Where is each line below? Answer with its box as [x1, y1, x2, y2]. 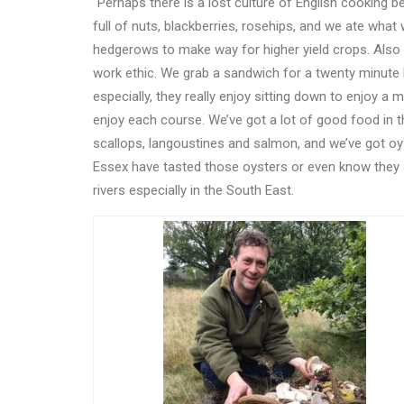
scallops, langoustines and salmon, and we [93, 135, 345, 152]
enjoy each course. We [93, 112, 226, 129]
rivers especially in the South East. [93, 182, 298, 199]
